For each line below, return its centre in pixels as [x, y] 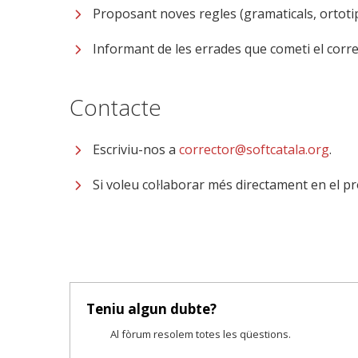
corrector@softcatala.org [254, 149]
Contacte [115, 107]
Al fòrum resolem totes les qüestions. [201, 334]
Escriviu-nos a [136, 149]
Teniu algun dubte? [151, 309]
